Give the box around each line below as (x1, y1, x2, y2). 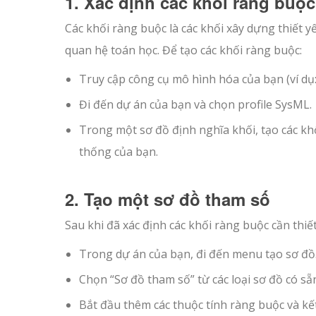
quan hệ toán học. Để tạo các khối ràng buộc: (65, 42, 302, 58)
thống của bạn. (79, 143, 158, 159)
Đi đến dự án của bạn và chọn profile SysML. (79, 96, 312, 112)
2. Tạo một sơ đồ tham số (65, 186, 270, 211)
